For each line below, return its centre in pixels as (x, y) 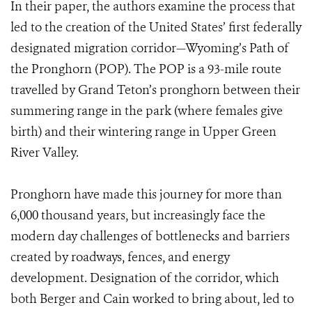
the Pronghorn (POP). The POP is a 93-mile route (146, 69)
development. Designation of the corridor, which (145, 278)
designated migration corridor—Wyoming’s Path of (150, 48)
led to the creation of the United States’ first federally (156, 27)
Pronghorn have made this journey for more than (146, 194)
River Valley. (45, 153)
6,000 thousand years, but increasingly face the (138, 215)
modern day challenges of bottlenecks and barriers (150, 236)
